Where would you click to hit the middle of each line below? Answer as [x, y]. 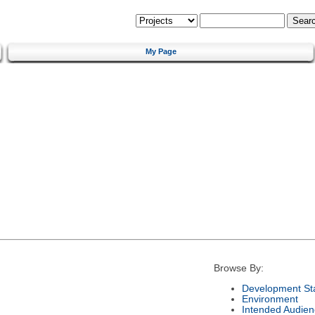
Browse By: [238, 269]
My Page [161, 51]
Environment [270, 299]
